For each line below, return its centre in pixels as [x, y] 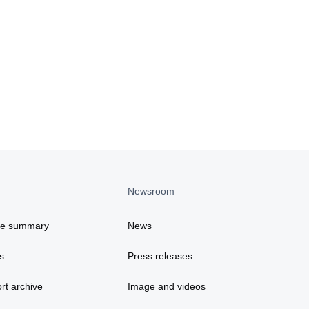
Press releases [160, 256]
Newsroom [151, 191]
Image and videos [166, 287]
